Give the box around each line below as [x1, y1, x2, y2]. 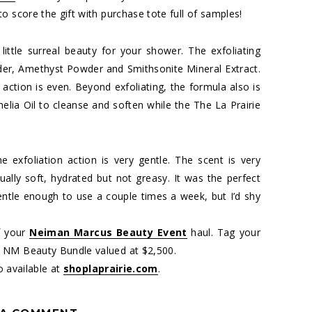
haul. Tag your [191, 225, 260, 239]
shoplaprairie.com [63, 261, 158, 275]
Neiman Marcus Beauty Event [29, 225, 187, 239]
